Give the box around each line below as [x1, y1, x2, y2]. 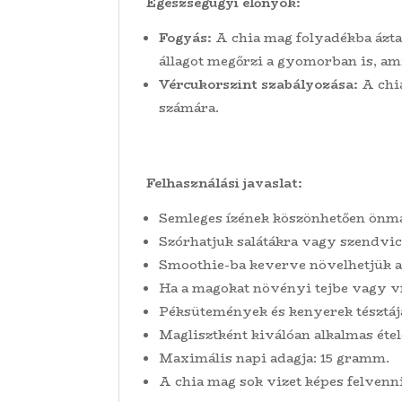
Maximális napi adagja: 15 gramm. [159, 348, 389, 369]
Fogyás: [159, 28, 212, 48]
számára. [159, 98, 219, 118]
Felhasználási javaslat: [146, 173, 302, 194]
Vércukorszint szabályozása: [159, 74, 358, 95]
